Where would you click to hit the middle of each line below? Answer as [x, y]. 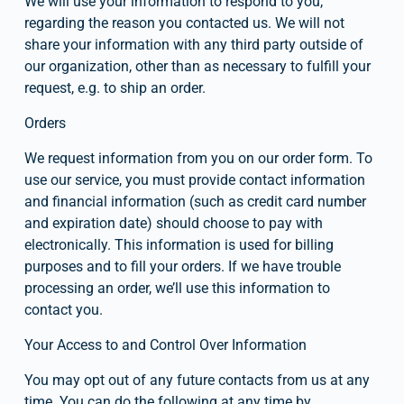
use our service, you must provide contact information [194, 179]
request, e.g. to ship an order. [115, 87]
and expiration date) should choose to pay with [173, 223]
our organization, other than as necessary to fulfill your [197, 66]
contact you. [63, 309]
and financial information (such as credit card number [195, 201]
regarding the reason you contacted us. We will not [184, 23]
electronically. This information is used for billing [179, 244]
